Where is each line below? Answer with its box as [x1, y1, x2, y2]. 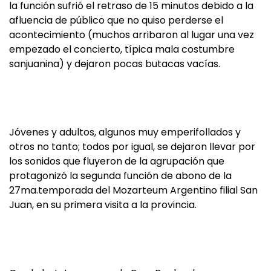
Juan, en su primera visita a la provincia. [9, 198, 197, 212]
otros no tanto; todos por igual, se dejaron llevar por [9, 140, 255, 154]
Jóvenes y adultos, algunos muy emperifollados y [9, 125, 241, 139]
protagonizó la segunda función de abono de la [9, 169, 232, 183]
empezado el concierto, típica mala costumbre [9, 42, 235, 56]
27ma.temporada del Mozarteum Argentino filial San [9, 183, 258, 197]
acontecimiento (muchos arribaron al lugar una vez [9, 28, 254, 42]
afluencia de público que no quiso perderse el [9, 13, 223, 27]
